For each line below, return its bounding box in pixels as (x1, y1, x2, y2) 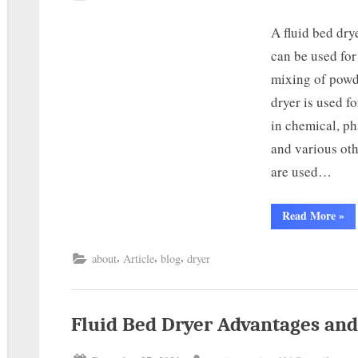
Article (123, 251, 154, 267)
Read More (282, 207, 336, 225)
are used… (271, 161, 332, 181)
